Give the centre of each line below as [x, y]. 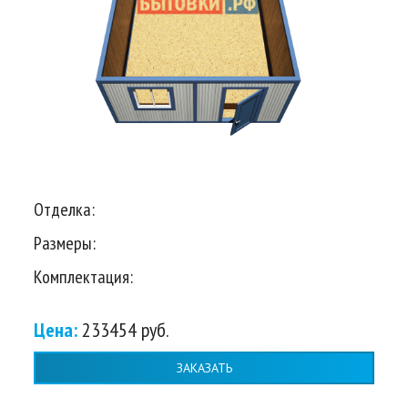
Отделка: [64, 210]
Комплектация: [83, 277]
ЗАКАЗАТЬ [204, 367]
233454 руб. [126, 330]
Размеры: [65, 244]
